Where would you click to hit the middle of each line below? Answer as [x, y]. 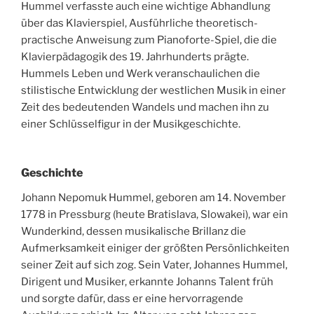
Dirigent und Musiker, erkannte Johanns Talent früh [147, 281]
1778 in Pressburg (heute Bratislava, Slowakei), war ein [155, 214]
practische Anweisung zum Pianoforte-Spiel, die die [149, 40]
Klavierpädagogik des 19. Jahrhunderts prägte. [135, 57]
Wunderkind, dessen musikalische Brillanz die [134, 231]
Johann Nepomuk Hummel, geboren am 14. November [153, 197]
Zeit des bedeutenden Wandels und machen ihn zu [145, 108]
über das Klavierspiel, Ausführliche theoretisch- [139, 23]
